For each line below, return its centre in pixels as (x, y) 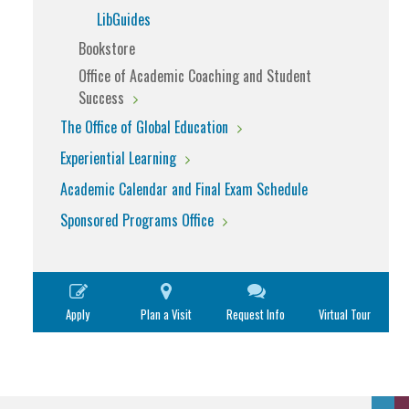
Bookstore (107, 48)
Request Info (255, 315)
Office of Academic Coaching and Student (195, 76)
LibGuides (124, 19)
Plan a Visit (167, 315)
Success (101, 98)
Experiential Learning (118, 158)
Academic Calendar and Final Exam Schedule (184, 189)
